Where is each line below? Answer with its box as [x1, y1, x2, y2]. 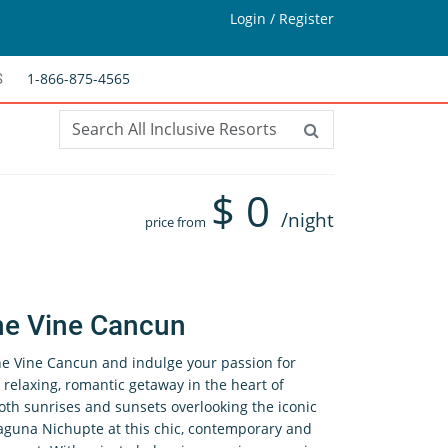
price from [145, 213, 206, 231]
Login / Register [230, 9, 334, 28]
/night [281, 207, 334, 233]
